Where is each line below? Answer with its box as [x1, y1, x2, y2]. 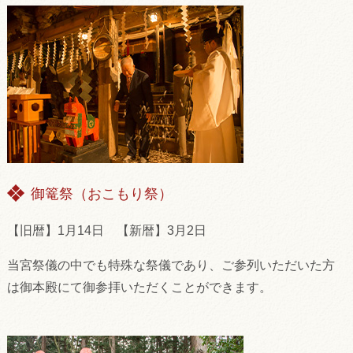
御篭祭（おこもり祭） [30, 186, 173, 203]
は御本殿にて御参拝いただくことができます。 [6, 281, 272, 294]
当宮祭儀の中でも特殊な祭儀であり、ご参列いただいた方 [6, 258, 335, 272]
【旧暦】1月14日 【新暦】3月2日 [6, 224, 206, 237]
